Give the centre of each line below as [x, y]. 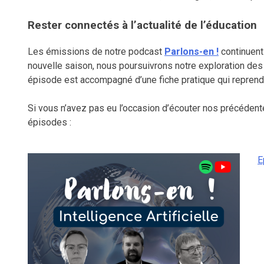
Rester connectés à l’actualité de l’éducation [142, 26]
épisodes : [49, 123]
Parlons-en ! [192, 52]
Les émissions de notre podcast [96, 52]
